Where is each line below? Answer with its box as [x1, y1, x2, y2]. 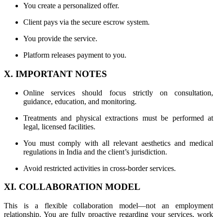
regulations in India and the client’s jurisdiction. [23, 147, 167, 156]
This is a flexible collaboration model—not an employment [4, 201, 213, 210]
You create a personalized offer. [23, 1, 119, 10]
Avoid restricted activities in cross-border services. [23, 164, 176, 172]
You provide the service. [23, 34, 97, 43]
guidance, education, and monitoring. [23, 97, 137, 106]
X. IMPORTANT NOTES [4, 68, 107, 79]
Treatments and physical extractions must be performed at [23, 113, 213, 122]
